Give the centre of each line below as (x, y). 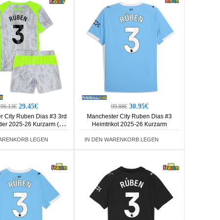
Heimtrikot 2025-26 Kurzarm (129, 124)
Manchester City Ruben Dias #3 (129, 116)
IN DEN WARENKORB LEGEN (122, 139)
